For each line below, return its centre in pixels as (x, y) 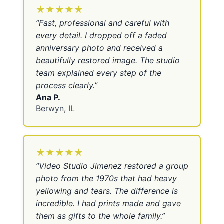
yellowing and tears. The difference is (107, 191)
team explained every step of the (98, 73)
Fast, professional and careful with (104, 23)
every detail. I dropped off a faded (101, 36)
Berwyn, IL (55, 109)
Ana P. (48, 98)
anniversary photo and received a (99, 48)
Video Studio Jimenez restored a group (113, 166)
